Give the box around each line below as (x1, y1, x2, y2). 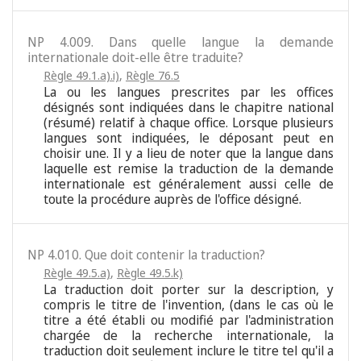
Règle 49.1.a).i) (44, 67, 119, 84)
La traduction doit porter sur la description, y (44, 280, 334, 299)
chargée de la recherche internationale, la (44, 326, 334, 345)
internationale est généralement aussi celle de (44, 175, 334, 193)
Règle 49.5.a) (44, 264, 110, 281)
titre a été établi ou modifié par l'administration (44, 311, 334, 330)
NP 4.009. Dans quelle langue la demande (27, 33, 334, 52)
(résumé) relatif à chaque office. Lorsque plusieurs (44, 114, 334, 132)
